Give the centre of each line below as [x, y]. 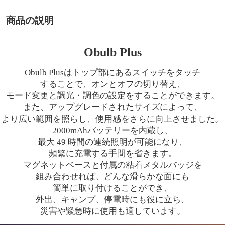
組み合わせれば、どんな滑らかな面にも [113, 176]
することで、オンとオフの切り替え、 [113, 84]
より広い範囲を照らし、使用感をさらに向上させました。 [113, 119]
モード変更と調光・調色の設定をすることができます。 [113, 95]
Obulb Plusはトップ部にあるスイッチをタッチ [113, 72]
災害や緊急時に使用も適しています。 [113, 211]
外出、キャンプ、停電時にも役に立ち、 [113, 199]
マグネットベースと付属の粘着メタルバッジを [113, 165]
